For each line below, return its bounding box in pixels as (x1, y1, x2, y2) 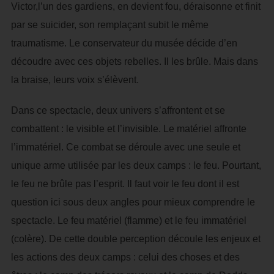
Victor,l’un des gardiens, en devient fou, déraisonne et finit (10, 1, 261, 12)
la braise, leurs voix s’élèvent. (10, 75, 139, 85)
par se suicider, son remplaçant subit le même (10, 20, 209, 30)
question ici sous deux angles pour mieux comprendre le (10, 197, 255, 207)
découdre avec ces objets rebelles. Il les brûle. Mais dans (10, 56, 258, 67)
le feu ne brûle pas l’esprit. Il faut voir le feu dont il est (10, 179, 239, 189)
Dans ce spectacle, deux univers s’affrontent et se (10, 105, 225, 116)
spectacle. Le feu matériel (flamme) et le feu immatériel (10, 215, 246, 226)
